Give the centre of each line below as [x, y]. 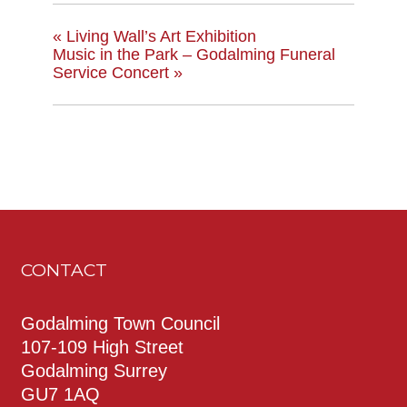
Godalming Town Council [120, 323]
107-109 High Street [102, 347]
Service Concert [113, 72]
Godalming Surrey [94, 370]
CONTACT [64, 269]
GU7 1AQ [60, 394]
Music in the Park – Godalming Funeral [194, 54]
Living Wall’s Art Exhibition [159, 36]
